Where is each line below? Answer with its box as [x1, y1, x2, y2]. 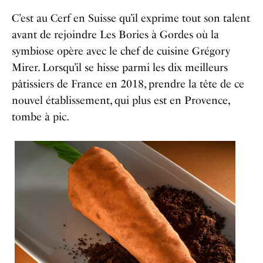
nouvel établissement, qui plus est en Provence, [12, 94, 230, 107]
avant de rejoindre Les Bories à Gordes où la [12, 28, 219, 42]
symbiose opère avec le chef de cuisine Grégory [12, 45, 230, 58]
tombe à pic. [12, 110, 69, 124]
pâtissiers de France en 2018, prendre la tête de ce [12, 77, 244, 91]
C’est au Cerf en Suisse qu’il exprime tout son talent [12, 12, 250, 25]
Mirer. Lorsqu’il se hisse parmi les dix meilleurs [12, 61, 228, 75]
